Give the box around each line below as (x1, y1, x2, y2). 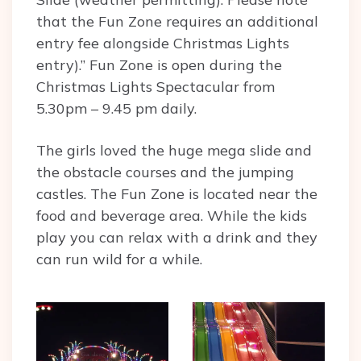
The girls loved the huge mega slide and (36, 141, 312, 160)
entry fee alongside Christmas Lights (36, 34, 289, 53)
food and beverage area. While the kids (36, 206, 307, 226)
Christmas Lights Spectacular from (36, 77, 275, 97)
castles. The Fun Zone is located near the (36, 185, 317, 204)
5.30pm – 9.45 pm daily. (36, 99, 197, 118)
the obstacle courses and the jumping (36, 163, 294, 182)
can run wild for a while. (36, 250, 202, 269)
